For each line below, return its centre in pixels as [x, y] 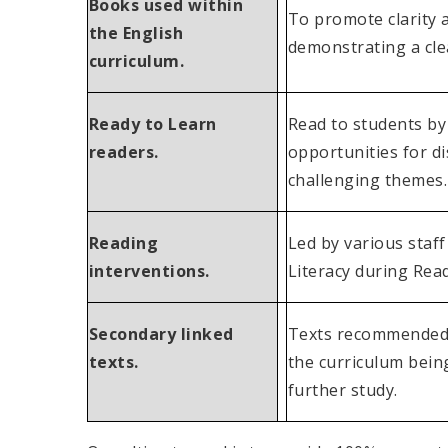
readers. [124, 152]
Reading [124, 243]
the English [136, 33]
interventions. [149, 271]
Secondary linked [161, 334]
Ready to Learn [153, 124]
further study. [343, 390]
